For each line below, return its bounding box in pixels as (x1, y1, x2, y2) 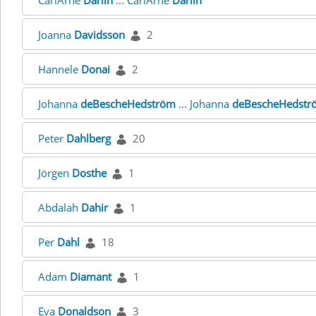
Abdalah (38, 200, 81, 214)
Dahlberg (66, 131, 111, 145)
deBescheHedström (80, 97, 176, 111)
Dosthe (72, 166, 107, 180)
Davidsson (74, 28, 125, 42)
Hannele (38, 62, 81, 76)
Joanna (38, 28, 74, 42)
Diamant (70, 269, 111, 284)
